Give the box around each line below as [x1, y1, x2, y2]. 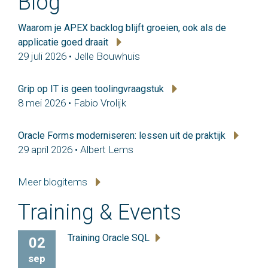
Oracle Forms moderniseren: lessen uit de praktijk [18, 130, 228, 142]
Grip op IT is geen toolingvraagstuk [18, 83, 166, 95]
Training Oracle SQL [68, 232, 150, 244]
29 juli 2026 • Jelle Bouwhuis [18, 50, 140, 63]
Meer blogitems [18, 176, 90, 188]
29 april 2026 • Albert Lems [18, 144, 133, 156]
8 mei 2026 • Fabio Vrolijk [18, 97, 126, 109]
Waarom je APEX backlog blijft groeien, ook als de [18, 22, 226, 34]
